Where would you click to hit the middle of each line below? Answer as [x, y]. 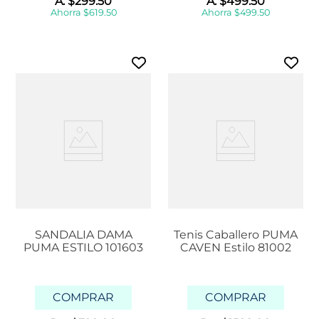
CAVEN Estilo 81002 [236, 248]
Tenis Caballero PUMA [236, 235]
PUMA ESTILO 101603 [83, 248]
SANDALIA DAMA [83, 235]
